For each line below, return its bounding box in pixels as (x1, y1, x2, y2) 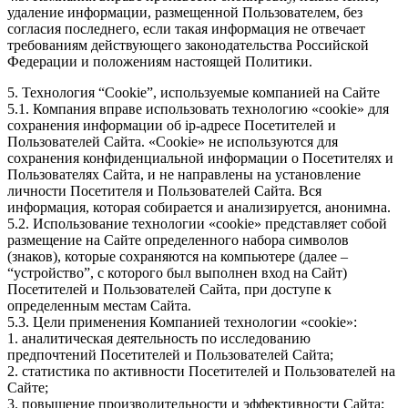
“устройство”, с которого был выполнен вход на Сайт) (7, 265, 347, 281)
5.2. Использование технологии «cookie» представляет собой (7, 216, 387, 232)
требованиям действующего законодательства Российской (7, 37, 369, 54)
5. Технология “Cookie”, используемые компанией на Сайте (7, 85, 380, 101)
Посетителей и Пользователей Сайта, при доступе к (7, 281, 331, 298)
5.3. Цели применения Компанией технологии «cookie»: (7, 314, 357, 331)
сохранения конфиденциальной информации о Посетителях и (7, 150, 393, 167)
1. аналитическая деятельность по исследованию (7, 331, 311, 347)
